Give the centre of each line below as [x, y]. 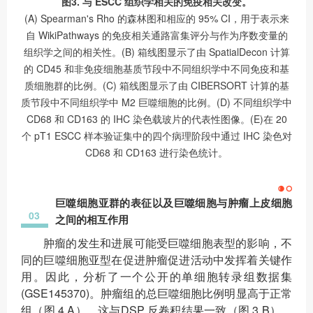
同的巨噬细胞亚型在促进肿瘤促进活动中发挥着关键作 [156, 259]
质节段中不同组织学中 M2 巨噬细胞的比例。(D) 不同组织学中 [156, 102]
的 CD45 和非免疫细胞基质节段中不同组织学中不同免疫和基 [156, 68]
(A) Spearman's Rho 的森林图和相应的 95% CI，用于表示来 [156, 18]
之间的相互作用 [92, 219]
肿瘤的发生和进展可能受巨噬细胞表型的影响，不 [168, 242]
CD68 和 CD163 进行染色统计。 [156, 152]
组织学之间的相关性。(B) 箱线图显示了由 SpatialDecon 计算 [156, 51]
